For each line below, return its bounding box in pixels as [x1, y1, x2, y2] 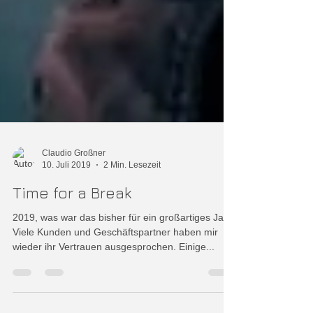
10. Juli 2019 [42, 187, 91, 198]
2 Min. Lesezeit [103, 187, 161, 198]
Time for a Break [13, 212, 131, 230]
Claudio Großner [42, 176, 105, 186]
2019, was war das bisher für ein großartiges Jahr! [13, 240, 235, 251]
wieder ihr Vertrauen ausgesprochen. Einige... [13, 269, 214, 280]
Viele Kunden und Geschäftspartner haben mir [13, 254, 218, 265]
